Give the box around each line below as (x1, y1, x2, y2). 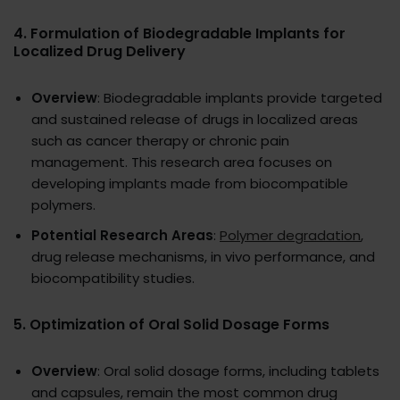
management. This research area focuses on (31, 153, 332, 172)
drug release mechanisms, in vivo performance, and (31, 247, 375, 267)
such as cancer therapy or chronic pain (31, 131, 289, 151)
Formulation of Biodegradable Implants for (30, 23, 346, 45)
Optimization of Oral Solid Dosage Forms (29, 314, 329, 336)
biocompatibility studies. (31, 269, 195, 288)
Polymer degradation (220, 226, 361, 246)
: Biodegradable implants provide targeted (97, 88, 382, 108)
